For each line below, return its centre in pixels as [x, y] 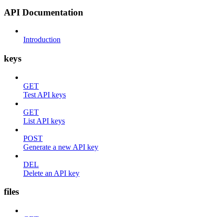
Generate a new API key [61, 147]
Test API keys [45, 94]
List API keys [44, 121]
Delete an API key [51, 173]
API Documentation [44, 12]
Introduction [42, 40]
